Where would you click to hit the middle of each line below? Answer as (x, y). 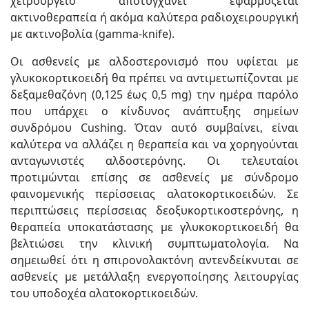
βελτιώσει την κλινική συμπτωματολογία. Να (154, 243)
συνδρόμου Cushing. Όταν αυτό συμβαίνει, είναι (154, 127)
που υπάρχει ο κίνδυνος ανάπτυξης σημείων (154, 111)
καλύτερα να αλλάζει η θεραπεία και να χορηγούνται (154, 144)
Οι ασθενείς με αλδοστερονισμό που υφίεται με (154, 61)
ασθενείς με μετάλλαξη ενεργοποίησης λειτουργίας (154, 276)
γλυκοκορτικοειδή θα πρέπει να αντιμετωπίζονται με (154, 78)
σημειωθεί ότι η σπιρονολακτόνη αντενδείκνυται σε (154, 260)
